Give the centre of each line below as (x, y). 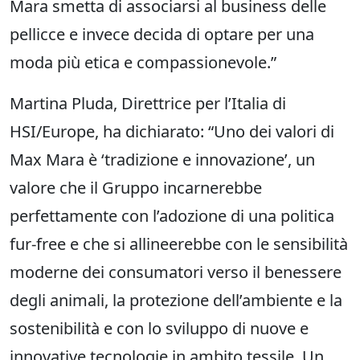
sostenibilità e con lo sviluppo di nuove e (159, 329)
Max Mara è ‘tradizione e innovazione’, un (162, 160)
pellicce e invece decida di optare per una (162, 35)
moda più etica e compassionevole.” (143, 63)
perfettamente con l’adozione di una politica (172, 216)
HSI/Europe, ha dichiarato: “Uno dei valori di (172, 132)
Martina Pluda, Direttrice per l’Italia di (148, 104)
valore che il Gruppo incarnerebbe (136, 188)
